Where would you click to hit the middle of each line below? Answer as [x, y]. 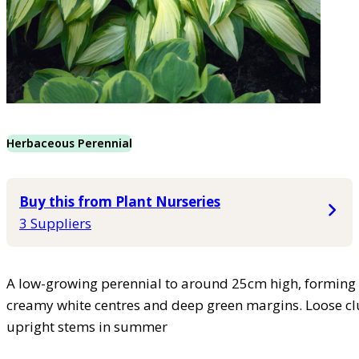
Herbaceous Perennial [69, 143]
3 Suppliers [55, 224]
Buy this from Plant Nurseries [120, 202]
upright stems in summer [87, 327]
